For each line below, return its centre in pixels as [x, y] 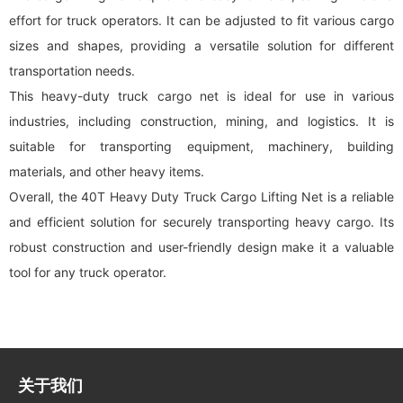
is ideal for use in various [306, 96]
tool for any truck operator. [88, 272]
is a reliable [359, 197]
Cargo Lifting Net [272, 197]
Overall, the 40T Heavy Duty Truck [115, 197]
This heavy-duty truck [83, 96]
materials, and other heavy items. [107, 171]
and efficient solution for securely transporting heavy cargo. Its [201, 222]
